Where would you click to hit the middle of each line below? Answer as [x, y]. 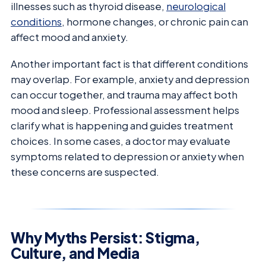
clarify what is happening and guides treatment [122, 125]
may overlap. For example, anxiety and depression [130, 79]
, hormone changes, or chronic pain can [155, 22]
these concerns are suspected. [85, 172]
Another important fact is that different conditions [129, 64]
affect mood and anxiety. [69, 37]
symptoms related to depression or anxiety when [127, 156]
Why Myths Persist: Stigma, [105, 237]
